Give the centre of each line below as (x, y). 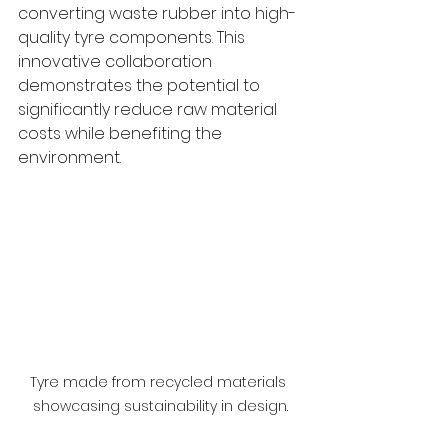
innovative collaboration (117, 61)
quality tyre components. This (133, 37)
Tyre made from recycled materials (160, 381)
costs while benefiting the (122, 133)
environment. (69, 157)
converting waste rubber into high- (157, 13)
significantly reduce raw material (149, 109)
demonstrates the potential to (141, 85)
